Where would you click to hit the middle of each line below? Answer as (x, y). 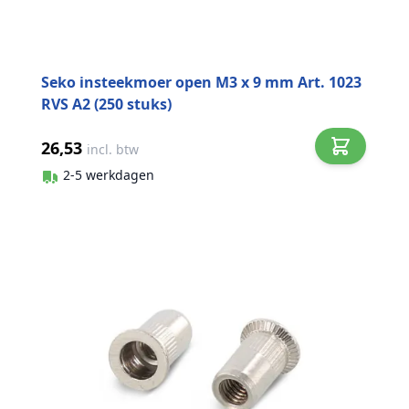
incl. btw (113, 149)
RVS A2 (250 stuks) (106, 104)
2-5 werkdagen (109, 175)
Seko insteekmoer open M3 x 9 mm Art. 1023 (201, 82)
